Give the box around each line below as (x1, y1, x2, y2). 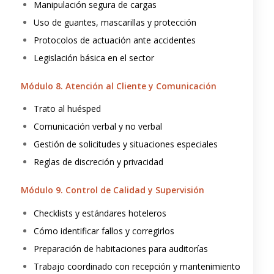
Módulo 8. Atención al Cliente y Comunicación (20, 80, 217, 92)
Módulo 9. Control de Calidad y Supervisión (20, 184, 204, 196)
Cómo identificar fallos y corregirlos (33, 225, 174, 237)
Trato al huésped (33, 103, 101, 115)
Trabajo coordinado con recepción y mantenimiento (33, 261, 240, 273)
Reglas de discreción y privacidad (33, 156, 163, 168)
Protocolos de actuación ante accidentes (33, 34, 196, 46)
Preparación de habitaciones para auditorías (33, 243, 208, 255)
